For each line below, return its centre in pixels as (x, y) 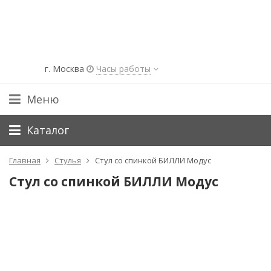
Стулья (68, 160)
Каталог (48, 130)
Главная (25, 160)
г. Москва (66, 68)
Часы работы (123, 68)
